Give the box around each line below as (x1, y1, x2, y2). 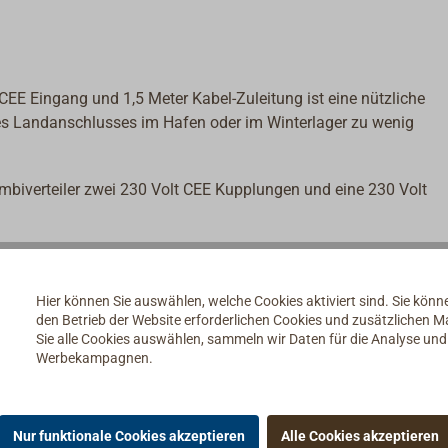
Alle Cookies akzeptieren (281, 427, 439, 444)
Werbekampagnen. (36, 350, 153, 367)
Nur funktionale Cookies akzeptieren (13, 427, 245, 444)
